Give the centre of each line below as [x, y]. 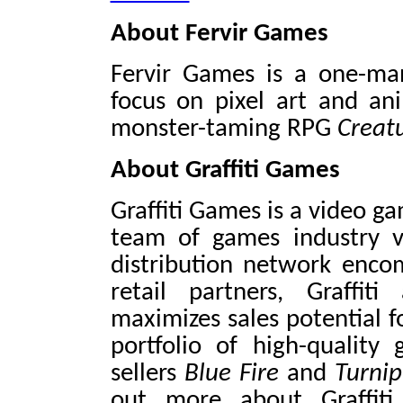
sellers [147, 373]
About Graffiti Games [225, 170]
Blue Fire [236, 373]
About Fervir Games [219, 33]
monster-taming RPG [224, 129]
